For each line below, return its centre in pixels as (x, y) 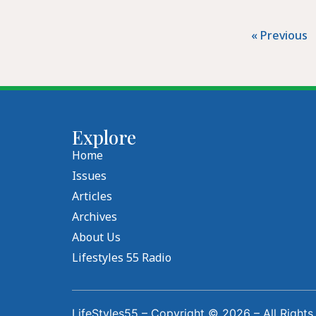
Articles (92, 196)
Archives (95, 216)
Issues (89, 175)
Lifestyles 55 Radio (122, 257)
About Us (96, 237)
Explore (104, 137)
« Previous (279, 35)
